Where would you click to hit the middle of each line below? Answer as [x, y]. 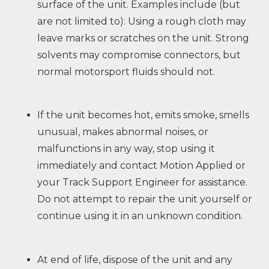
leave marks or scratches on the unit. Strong [144, 38]
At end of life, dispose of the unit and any [135, 259]
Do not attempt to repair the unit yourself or [145, 199]
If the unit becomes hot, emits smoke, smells [144, 115]
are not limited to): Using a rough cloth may [142, 21]
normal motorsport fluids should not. [126, 71]
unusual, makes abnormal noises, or [123, 132]
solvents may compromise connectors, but [139, 55]
